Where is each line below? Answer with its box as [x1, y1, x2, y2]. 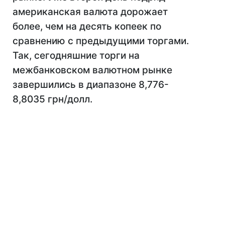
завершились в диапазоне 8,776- [13, 79, 169, 90]
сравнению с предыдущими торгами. [13, 35, 189, 47]
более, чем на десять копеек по [13, 21, 161, 32]
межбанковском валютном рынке [13, 64, 172, 76]
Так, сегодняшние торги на [13, 50, 140, 61]
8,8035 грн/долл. [13, 93, 92, 105]
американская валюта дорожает [13, 6, 168, 18]
